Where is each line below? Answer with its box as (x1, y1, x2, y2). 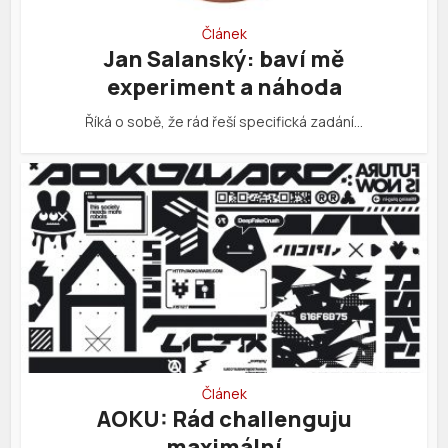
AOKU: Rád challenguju (96, 404, 352, 435)
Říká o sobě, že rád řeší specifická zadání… (85, 111, 363, 131)
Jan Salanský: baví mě (104, 43, 344, 74)
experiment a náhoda (106, 71, 342, 102)
